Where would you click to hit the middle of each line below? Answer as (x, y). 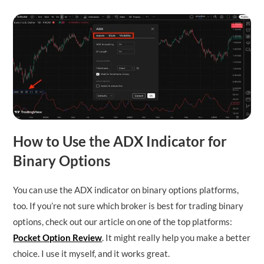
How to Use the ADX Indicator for (120, 141)
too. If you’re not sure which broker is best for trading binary (128, 206)
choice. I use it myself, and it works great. (92, 254)
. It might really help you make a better (176, 238)
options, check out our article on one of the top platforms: (123, 222)
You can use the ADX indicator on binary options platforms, (126, 190)
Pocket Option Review (58, 238)
